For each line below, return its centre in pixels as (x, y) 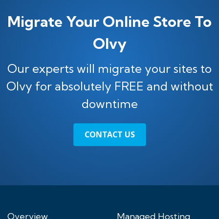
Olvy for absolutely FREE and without (109, 86)
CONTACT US (109, 135)
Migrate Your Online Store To (109, 22)
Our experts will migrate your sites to (109, 68)
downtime (109, 104)
